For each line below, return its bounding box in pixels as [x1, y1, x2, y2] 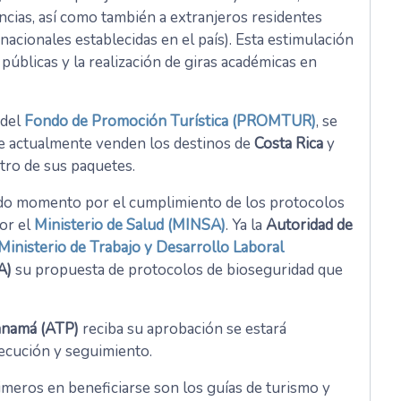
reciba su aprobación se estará [79, 319, 286, 340]
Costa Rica [254, 133, 323, 155]
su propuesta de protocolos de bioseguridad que [12, 260, 343, 281]
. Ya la [226, 215, 266, 236]
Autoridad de [266, 215, 353, 236]
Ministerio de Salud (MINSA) [34, 215, 226, 236]
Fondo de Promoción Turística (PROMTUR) [24, 111, 316, 132]
